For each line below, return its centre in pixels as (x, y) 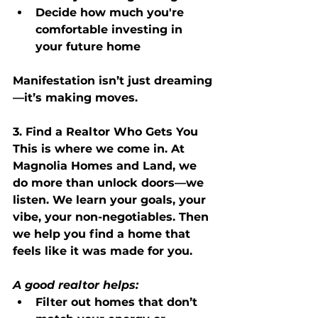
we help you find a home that (103, 234)
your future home (88, 46)
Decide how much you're (111, 12)
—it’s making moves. (75, 97)
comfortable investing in (111, 29)
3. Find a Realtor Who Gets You (105, 131)
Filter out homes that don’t (118, 302)
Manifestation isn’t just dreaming (113, 80)
